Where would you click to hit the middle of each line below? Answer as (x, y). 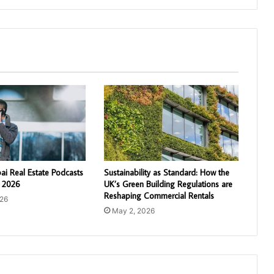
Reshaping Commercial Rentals (159, 195)
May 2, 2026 (133, 210)
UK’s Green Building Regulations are (168, 184)
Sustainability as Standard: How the (166, 172)
